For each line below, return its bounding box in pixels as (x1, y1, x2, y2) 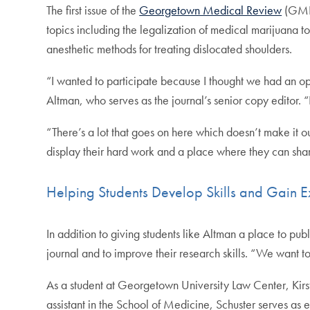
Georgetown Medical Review (139, 2, 282, 19)
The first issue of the (46, 2, 140, 19)
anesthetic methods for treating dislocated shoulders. (46, 41, 293, 57)
